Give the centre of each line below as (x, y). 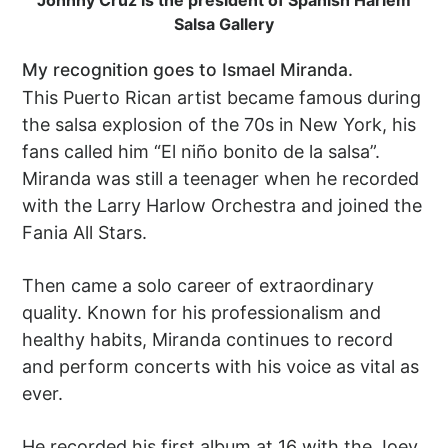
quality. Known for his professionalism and (202, 313)
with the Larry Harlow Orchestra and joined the (222, 206)
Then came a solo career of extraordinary (198, 286)
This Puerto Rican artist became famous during (222, 98)
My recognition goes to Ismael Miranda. (188, 70)
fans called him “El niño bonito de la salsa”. (201, 152)
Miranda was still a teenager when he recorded (221, 179)
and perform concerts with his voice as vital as (221, 367)
